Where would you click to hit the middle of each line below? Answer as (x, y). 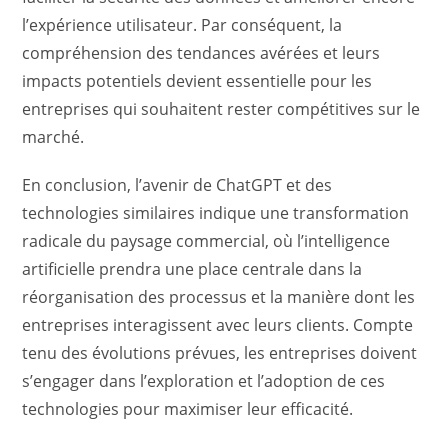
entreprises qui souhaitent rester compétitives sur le (221, 109)
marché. (53, 137)
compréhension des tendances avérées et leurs (201, 53)
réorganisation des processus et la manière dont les (219, 297)
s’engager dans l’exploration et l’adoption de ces (204, 381)
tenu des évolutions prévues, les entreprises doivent (220, 353)
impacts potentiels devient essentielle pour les (197, 81)
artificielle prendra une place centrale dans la (192, 269)
